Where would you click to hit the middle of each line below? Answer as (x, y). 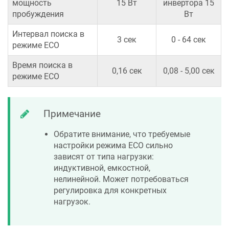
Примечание (72, 114)
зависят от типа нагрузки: (104, 157)
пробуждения (38, 14)
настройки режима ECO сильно (113, 146)
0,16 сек (127, 71)
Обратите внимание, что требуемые (122, 134)
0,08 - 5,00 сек (189, 71)
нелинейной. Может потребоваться (121, 179)
